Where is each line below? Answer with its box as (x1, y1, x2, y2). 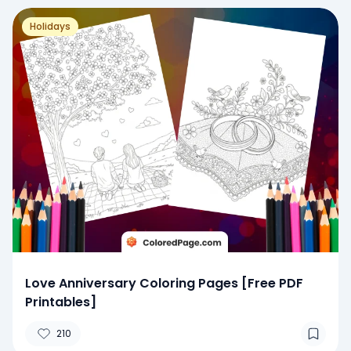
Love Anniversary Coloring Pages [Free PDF (25, 273, 303, 292)
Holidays (30, 19, 71, 33)
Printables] (25, 292, 96, 311)
